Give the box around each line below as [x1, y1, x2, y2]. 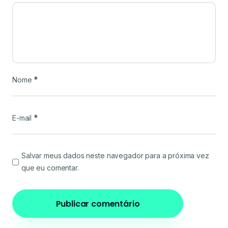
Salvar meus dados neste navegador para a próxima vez [21, 151, 209, 160]
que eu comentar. [21, 163, 79, 172]
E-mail [12, 113, 34, 122]
